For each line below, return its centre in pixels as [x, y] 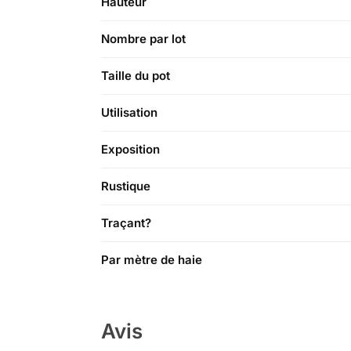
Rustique [126, 186]
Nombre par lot [143, 39]
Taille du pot [136, 76]
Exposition [130, 150]
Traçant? [126, 223]
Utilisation [129, 113]
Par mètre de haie [152, 260]
